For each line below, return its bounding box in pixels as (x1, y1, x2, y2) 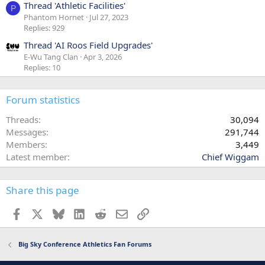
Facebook (21, 206, 61, 219)
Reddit (106, 206, 132, 219)
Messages (6, 125, 46, 138)
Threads (6, 113, 38, 125)
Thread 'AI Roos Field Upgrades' (24, 38, 153, 51)
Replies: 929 (24, 22, 64, 34)
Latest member (6, 150, 67, 163)
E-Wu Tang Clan (24, 51, 78, 62)
